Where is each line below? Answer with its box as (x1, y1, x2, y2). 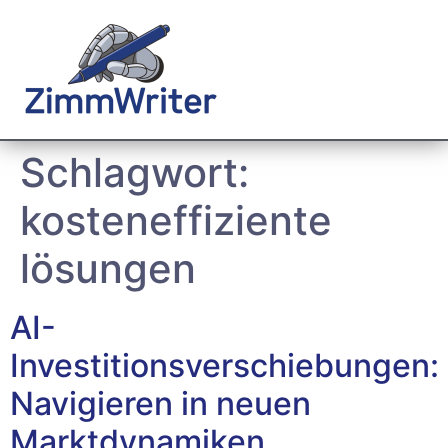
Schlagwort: (20, 148, 249, 197)
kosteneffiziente (20, 196, 332, 245)
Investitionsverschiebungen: (10, 346, 439, 385)
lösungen (20, 244, 196, 293)
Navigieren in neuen (10, 384, 311, 423)
